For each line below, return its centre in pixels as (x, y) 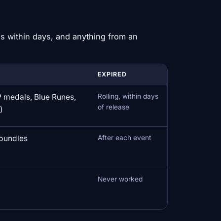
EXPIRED (112, 74)
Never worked (120, 179)
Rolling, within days (128, 96)
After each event (124, 137)
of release (113, 107)
